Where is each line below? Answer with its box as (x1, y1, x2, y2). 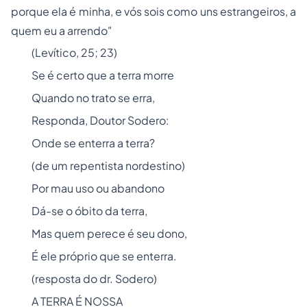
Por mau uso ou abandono (32, 181, 164, 195)
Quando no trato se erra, (32, 90, 155, 105)
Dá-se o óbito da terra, (32, 204, 147, 218)
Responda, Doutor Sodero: (32, 113, 169, 127)
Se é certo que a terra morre (32, 68, 174, 82)
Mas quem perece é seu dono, (32, 226, 187, 241)
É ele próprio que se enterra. (32, 249, 177, 263)
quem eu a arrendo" (11, 23, 112, 38)
